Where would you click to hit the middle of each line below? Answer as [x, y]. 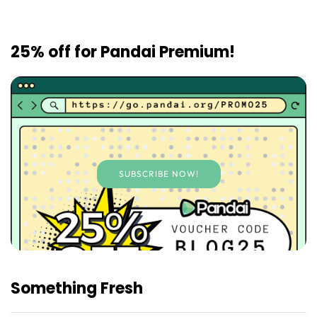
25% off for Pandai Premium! [123, 52]
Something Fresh [77, 288]
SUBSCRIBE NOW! [158, 173]
